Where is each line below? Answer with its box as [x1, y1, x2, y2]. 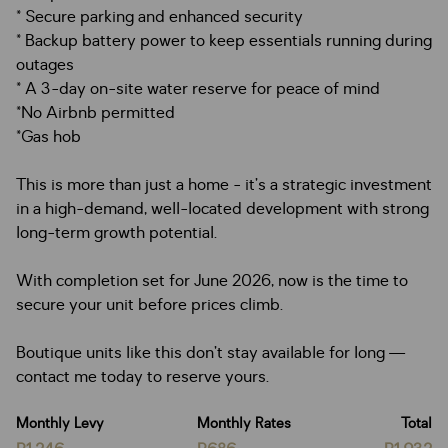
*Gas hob [16, 126, 81, 148]
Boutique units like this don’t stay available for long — [16, 342, 405, 364]
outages [16, 54, 74, 76]
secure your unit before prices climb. [16, 294, 283, 316]
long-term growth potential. [16, 222, 217, 244]
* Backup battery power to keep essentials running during [16, 30, 432, 52]
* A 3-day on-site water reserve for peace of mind [16, 78, 380, 100]
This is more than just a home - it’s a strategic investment [16, 174, 432, 196]
